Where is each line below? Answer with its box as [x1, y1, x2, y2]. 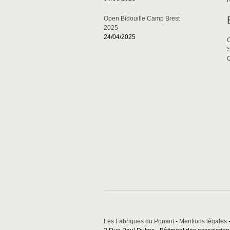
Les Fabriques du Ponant [104, 218, 174, 225]
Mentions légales [179, 218, 227, 225]
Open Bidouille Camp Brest [104, 15, 180, 23]
